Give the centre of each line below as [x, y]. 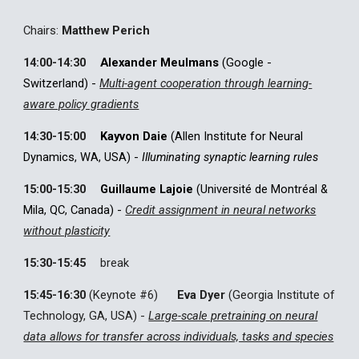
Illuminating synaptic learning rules [230, 157]
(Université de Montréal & [261, 189]
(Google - [247, 63]
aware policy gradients [81, 104]
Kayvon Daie [134, 136]
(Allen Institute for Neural [236, 136]
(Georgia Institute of [280, 295]
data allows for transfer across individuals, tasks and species [179, 337]
